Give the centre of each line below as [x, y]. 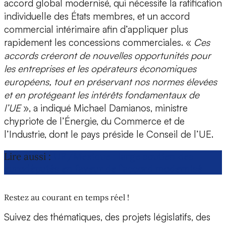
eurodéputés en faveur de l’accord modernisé [103, 169]
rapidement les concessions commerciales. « [99, 43]
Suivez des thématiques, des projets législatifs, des [107, 217]
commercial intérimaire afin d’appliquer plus [96, 30]
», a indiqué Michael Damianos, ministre [104, 108]
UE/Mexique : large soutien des [123, 157]
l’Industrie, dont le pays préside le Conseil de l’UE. [109, 134]
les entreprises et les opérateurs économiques [100, 69]
